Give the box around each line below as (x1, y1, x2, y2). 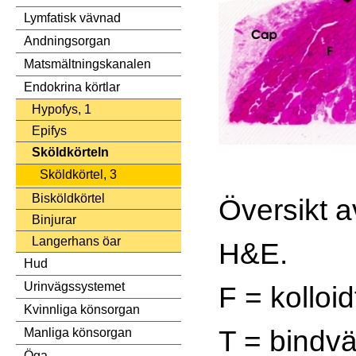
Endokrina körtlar (24, 80, 120, 95)
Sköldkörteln (32, 145, 109, 160)
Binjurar (32, 213, 76, 227)
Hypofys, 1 (32, 103, 91, 117)
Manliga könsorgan (24, 326, 132, 340)
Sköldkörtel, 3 (40, 168, 117, 182)
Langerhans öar (32, 234, 121, 249)
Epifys (32, 124, 67, 138)
